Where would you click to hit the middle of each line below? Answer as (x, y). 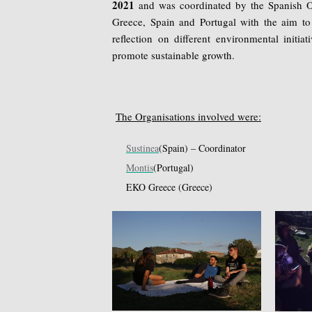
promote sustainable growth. (173, 55)
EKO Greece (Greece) (169, 187)
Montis (140, 168)
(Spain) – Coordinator (202, 148)
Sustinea (142, 148)
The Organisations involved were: (188, 117)
